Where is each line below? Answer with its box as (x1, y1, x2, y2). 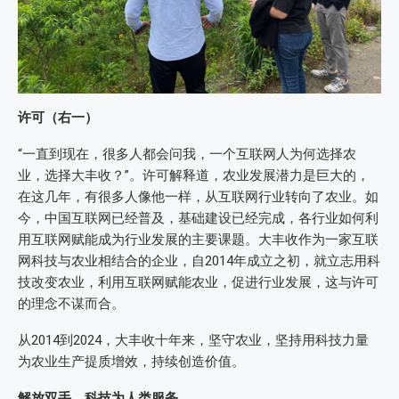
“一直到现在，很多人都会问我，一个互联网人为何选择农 (18, 146, 356, 163)
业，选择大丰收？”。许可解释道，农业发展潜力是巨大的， (18, 167, 370, 184)
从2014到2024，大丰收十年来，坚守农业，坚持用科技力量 (18, 332, 369, 349)
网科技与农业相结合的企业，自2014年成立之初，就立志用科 (18, 253, 380, 270)
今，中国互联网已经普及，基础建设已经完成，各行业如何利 (18, 210, 379, 227)
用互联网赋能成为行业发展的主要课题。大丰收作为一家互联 (18, 232, 379, 248)
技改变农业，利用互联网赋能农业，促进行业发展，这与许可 (18, 274, 379, 291)
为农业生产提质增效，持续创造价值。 (18, 354, 245, 370)
